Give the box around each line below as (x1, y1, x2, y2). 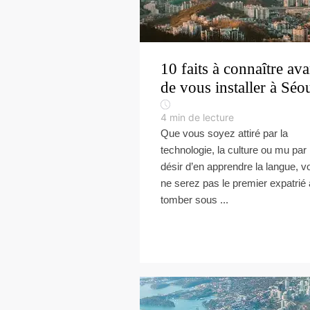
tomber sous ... (161, 194, 228, 206)
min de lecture (170, 111, 234, 123)
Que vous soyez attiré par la (161, 127, 288, 139)
